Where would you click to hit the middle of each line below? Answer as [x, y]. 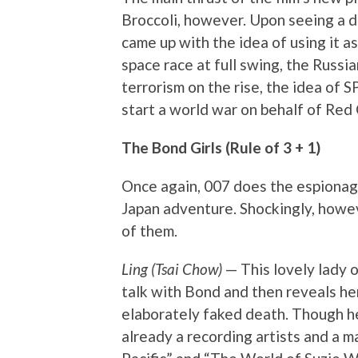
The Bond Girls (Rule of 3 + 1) [221, 148]
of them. [149, 231]
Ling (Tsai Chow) [172, 269]
